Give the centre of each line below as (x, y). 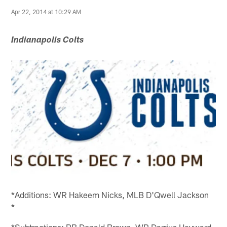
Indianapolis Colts (48, 41)
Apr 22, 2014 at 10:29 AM (46, 11)
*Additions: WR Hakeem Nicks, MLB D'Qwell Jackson (110, 195)
